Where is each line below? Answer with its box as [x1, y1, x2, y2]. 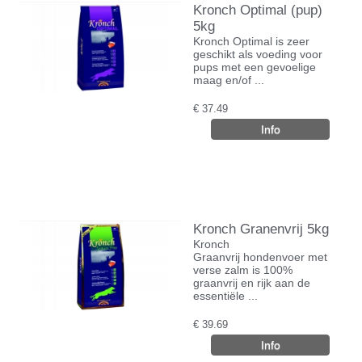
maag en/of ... [193, 73, 264, 86]
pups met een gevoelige [193, 60, 316, 74]
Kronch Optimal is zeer [193, 34, 309, 48]
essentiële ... [193, 288, 258, 302]
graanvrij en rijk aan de [193, 276, 310, 289]
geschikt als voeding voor [193, 47, 322, 61]
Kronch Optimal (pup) [193, 2, 322, 18]
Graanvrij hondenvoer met [193, 250, 327, 263]
